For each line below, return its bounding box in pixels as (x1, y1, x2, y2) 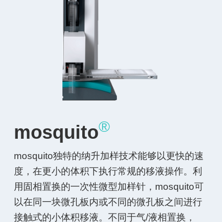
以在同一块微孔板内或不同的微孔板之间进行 (14, 196, 203, 207)
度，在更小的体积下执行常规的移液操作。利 (14, 166, 203, 176)
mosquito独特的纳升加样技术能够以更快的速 (14, 150, 204, 161)
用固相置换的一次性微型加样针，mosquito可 (14, 181, 204, 192)
